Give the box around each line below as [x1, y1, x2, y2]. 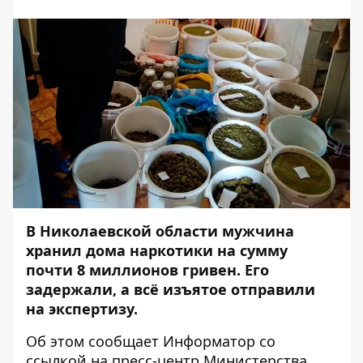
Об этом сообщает [26, 331, 163, 351]
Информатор [163, 331, 255, 351]
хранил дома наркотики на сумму [26, 241, 288, 260]
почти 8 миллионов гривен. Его [26, 260, 269, 280]
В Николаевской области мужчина [26, 221, 294, 241]
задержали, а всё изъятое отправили [26, 280, 315, 299]
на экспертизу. [26, 299, 142, 318]
